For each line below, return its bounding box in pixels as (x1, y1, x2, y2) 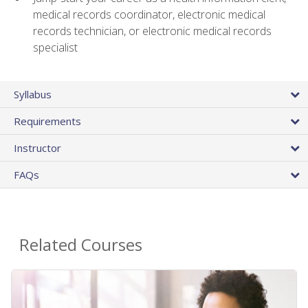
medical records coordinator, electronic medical (33, 7, 265, 23)
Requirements (14, 113, 81, 128)
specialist (33, 40, 78, 56)
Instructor (14, 140, 61, 155)
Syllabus (14, 87, 52, 101)
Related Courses (19, 232, 142, 256)
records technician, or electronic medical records (33, 23, 272, 39)
